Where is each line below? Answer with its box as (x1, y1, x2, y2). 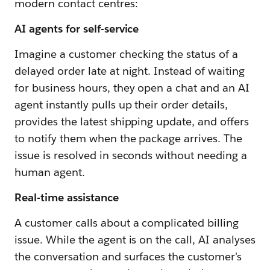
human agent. (14, 165, 85, 180)
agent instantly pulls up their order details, (14, 98, 228, 112)
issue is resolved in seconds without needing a (14, 148, 248, 163)
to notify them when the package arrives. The (14, 131, 243, 146)
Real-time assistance (14, 190, 119, 205)
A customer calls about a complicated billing (14, 216, 239, 230)
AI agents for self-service (14, 22, 139, 36)
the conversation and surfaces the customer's (14, 250, 242, 264)
